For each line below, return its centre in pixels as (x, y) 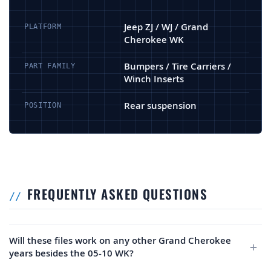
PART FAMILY (50, 66)
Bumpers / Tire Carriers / (178, 67)
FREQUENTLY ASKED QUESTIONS (118, 194)
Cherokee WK (154, 40)
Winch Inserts (154, 79)
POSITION (43, 106)
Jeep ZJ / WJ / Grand (166, 27)
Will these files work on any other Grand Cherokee (120, 241)
